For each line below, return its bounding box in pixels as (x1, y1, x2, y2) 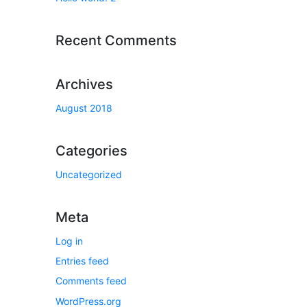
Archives (56, 75, 113, 93)
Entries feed (56, 255, 109, 267)
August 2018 (56, 101, 112, 114)
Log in (56, 234, 83, 247)
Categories (56, 142, 127, 159)
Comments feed (56, 275, 127, 287)
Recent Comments (56, 32, 177, 49)
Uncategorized (56, 168, 122, 180)
